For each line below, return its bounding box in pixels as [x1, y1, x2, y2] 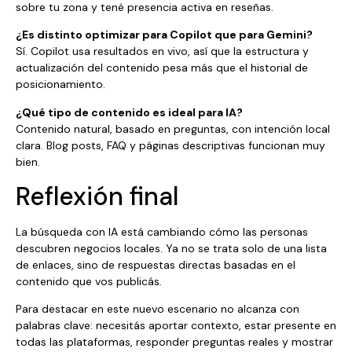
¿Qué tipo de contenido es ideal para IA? [16, 104, 243, 119]
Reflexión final [16, 180, 178, 214]
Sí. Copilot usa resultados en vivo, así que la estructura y [16, 44, 309, 59]
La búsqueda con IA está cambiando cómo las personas [16, 225, 308, 240]
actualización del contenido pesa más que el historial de [16, 60, 308, 75]
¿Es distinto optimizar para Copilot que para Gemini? [16, 27, 313, 42]
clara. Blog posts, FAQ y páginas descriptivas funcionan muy [16, 137, 325, 152]
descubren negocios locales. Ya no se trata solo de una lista [16, 241, 327, 256]
